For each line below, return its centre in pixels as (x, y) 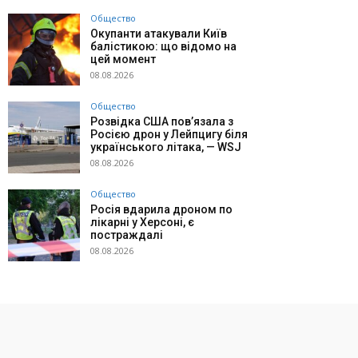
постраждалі (127, 235)
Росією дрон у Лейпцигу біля (169, 135)
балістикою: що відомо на (163, 47)
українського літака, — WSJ (166, 147)
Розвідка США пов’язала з (162, 122)
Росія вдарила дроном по (161, 210)
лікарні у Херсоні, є (142, 223)
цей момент (123, 60)
